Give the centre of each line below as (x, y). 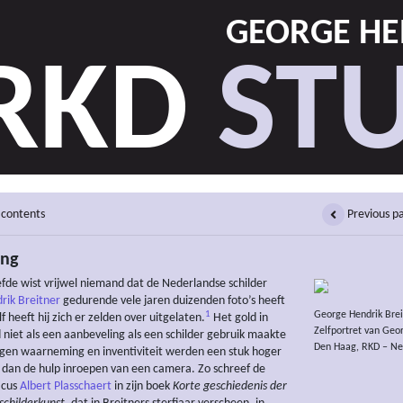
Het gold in (239, 318)
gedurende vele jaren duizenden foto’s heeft (173, 301)
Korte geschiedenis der (230, 387)
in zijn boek (142, 387)
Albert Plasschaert (66, 387)
